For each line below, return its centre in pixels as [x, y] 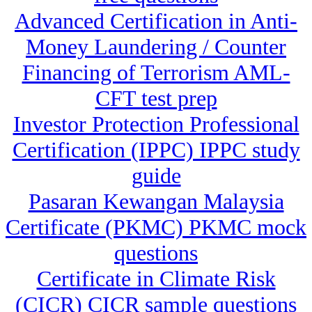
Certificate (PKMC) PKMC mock [156, 227]
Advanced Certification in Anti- [156, 21]
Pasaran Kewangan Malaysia [156, 202]
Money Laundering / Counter [156, 47]
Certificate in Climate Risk [156, 279]
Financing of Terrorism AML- [156, 73]
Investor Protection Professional [156, 124]
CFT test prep [156, 99]
